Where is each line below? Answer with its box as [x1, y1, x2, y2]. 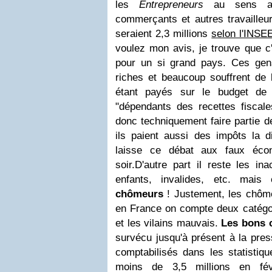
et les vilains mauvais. [115, 217, 222, 229]
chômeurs [115, 188, 163, 200]
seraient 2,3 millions [115, 28, 212, 39]
